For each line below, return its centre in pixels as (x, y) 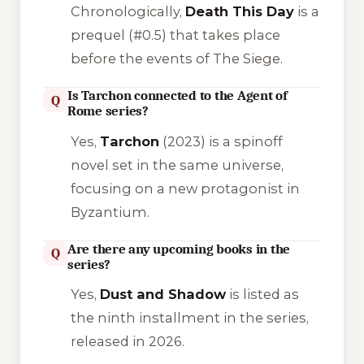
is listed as (262, 295)
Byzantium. (110, 212)
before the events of (141, 59)
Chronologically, (128, 12)
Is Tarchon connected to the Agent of (178, 96)
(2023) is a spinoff (221, 141)
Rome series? (108, 111)
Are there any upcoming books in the (179, 249)
